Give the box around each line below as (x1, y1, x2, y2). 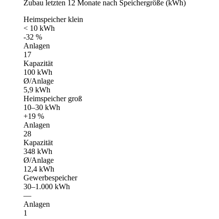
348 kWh (23, 147, 52, 155)
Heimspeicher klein (23, 15, 83, 23)
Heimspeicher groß (23, 94, 82, 103)
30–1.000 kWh (23, 182, 70, 191)
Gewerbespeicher (23, 173, 77, 182)
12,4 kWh (23, 164, 54, 173)
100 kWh (23, 67, 52, 76)
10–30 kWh (23, 103, 60, 111)
